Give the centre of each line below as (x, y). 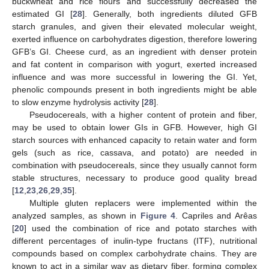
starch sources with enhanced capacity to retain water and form (134, 140)
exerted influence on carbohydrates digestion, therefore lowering (134, 39)
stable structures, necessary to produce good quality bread (134, 177)
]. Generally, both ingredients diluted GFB (170, 14)
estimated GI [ (42, 14)
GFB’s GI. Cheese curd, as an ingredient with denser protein (134, 51)
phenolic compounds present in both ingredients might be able (134, 89)
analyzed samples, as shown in (76, 215)
